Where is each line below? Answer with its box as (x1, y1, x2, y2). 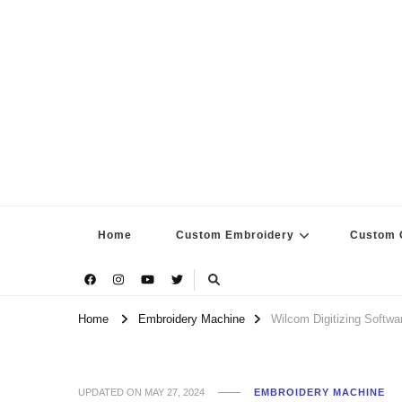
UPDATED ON (78, 386, 144, 398)
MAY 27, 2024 (144, 386, 205, 398)
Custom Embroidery (176, 229, 294, 241)
